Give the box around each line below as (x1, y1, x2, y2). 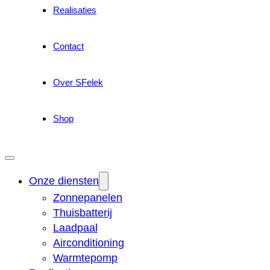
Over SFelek (53, 77, 103, 87)
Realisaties (53, 5, 96, 15)
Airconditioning (53, 237, 124, 249)
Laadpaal (53, 222, 98, 234)
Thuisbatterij (53, 207, 112, 219)
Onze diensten (29, 175, 99, 187)
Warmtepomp (53, 252, 118, 264)
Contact (53, 41, 84, 51)
